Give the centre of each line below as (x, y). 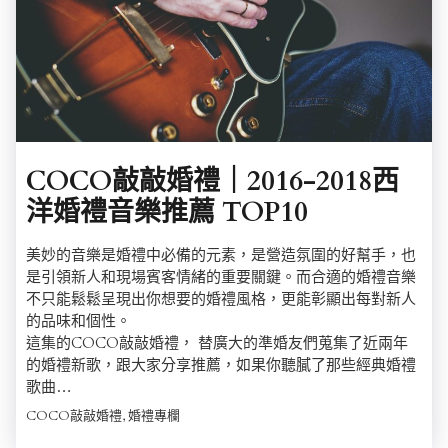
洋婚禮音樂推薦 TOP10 (167, 212)
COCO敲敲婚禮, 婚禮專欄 (103, 415)
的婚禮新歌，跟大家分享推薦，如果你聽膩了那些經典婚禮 (221, 364)
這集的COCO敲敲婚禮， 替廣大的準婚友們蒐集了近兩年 (217, 342)
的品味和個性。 (78, 320)
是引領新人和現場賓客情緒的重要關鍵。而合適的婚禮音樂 (221, 276)
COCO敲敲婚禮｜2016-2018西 (212, 181)
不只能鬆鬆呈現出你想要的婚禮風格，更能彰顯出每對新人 (221, 298)
